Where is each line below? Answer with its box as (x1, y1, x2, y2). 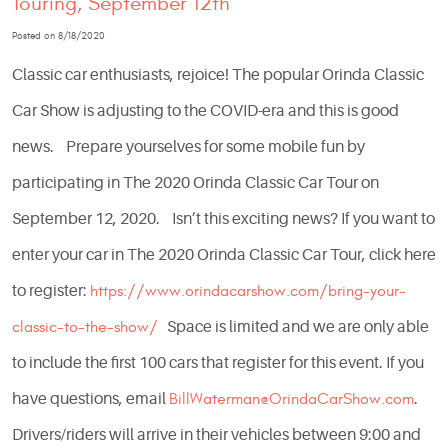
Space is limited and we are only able (158, 318, 429, 337)
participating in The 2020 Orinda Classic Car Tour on (12, 174, 379, 193)
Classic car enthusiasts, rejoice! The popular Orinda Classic (12, 66, 424, 85)
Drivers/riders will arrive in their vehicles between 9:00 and (12, 426, 421, 445)
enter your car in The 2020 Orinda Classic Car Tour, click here (12, 246, 436, 265)
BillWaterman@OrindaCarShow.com (169, 390, 414, 409)
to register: (12, 282, 90, 301)
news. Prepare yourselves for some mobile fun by (12, 138, 365, 157)
